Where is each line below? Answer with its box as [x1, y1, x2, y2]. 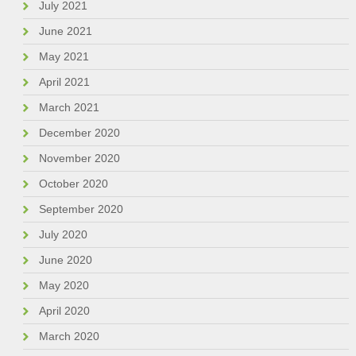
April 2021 [38, 75, 90, 89]
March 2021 [38, 101, 99, 114]
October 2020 [38, 177, 108, 191]
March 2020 [38, 330, 99, 343]
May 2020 [38, 279, 89, 292]
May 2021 [38, 50, 89, 64]
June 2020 [38, 253, 92, 267]
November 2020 [38, 152, 120, 165]
